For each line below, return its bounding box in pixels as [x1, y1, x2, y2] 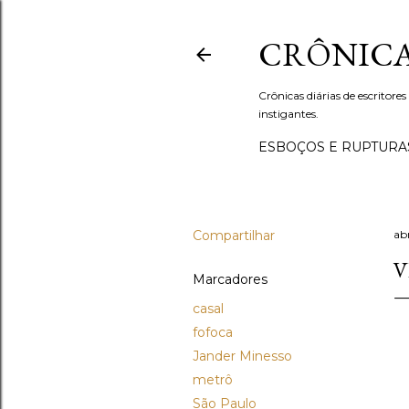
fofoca [193, 324, 233, 341]
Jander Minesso [193, 348, 292, 364]
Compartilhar [193, 227, 275, 244]
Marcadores [193, 271, 267, 288]
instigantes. [258, 107, 319, 121]
